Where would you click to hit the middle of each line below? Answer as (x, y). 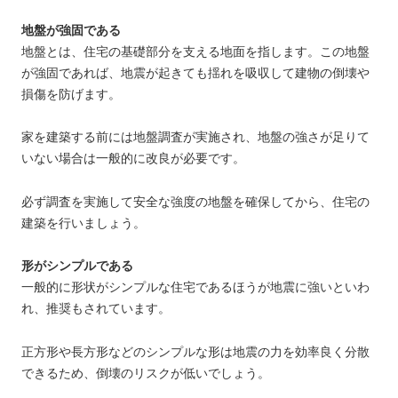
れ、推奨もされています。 (96, 309)
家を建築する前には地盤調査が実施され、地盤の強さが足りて (196, 137)
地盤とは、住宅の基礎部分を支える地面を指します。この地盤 (196, 51)
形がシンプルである (78, 266)
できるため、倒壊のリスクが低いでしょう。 (146, 373)
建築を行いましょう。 (84, 223)
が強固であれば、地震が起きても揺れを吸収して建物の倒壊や (196, 72)
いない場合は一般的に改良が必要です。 (134, 159)
